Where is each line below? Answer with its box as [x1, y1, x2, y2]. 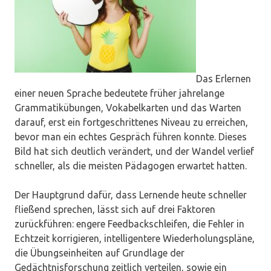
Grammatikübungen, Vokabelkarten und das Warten [15, 102, 241, 114]
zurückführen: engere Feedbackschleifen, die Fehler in [15, 218, 244, 230]
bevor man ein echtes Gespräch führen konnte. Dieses [15, 131, 247, 143]
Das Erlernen [196, 73, 251, 85]
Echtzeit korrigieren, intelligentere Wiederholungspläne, [15, 233, 255, 244]
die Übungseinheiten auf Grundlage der [15, 247, 184, 259]
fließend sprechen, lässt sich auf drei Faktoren [15, 204, 215, 215]
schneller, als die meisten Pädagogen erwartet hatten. [15, 160, 247, 172]
